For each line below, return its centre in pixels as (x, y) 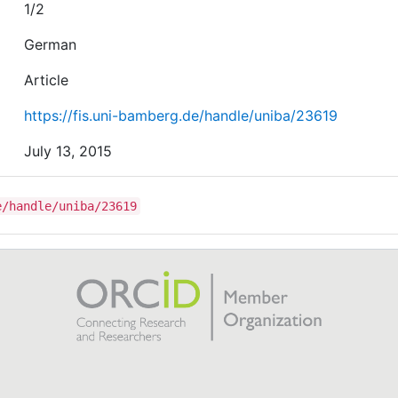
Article (47, 80)
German (51, 44)
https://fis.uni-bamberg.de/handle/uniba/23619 (181, 115)
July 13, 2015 (68, 151)
